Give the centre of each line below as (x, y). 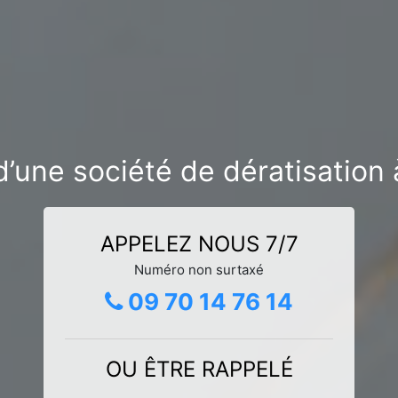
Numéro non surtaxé (199, 269)
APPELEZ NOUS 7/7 (199, 243)
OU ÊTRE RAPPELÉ (199, 369)
